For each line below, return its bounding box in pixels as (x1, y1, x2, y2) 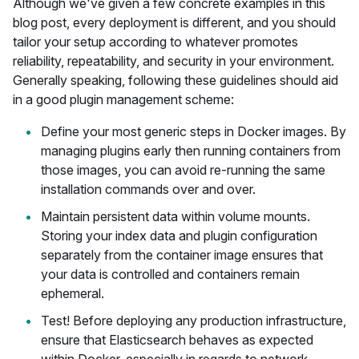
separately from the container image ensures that (41, 247, 323, 263)
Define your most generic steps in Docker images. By (41, 123, 346, 139)
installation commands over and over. (41, 181, 256, 197)
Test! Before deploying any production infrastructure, (41, 313, 346, 329)
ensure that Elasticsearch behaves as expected (41, 332, 313, 348)
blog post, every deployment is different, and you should (13, 14, 336, 30)
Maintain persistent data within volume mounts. (41, 208, 310, 224)
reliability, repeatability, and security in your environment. (13, 53, 334, 69)
